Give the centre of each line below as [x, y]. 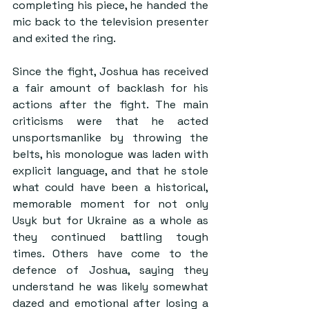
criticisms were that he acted [110, 121]
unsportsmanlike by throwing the [110, 137]
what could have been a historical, [110, 187]
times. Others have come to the [110, 253]
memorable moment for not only [110, 203]
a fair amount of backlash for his [110, 88]
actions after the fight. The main [110, 104]
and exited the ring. [64, 38]
